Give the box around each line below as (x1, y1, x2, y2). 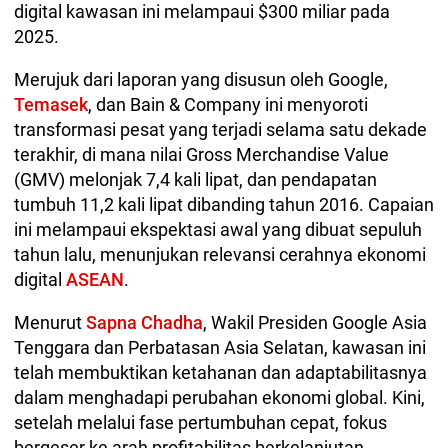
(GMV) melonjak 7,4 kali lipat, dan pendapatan (14, 168, 377, 190)
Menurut (14, 311, 86, 333)
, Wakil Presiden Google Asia (203, 311, 427, 333)
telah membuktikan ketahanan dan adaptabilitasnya (14, 361, 427, 383)
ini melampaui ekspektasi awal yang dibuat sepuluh (14, 218, 422, 240)
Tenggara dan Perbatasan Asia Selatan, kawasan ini (14, 336, 426, 358)
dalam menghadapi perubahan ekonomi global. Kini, (14, 386, 425, 408)
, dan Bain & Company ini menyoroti (88, 93, 368, 115)
